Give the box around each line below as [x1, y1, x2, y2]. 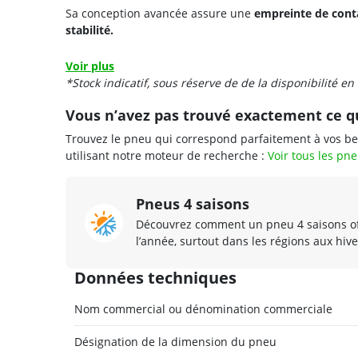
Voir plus [66, 58, 114, 74]
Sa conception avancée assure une [66, 6, 254, 21]
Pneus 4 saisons [136, 194, 249, 213]
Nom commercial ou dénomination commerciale [74, 301, 332, 316]
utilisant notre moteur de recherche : [66, 148, 268, 163]
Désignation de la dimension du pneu [74, 334, 276, 350]
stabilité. [66, 22, 113, 38]
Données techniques [74, 267, 237, 288]
